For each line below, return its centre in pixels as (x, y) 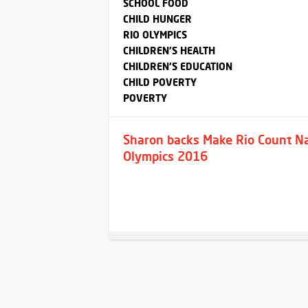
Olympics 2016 (165, 156)
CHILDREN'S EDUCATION (178, 67)
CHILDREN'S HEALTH (169, 51)
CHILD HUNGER (157, 19)
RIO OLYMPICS (155, 35)
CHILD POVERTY (160, 82)
